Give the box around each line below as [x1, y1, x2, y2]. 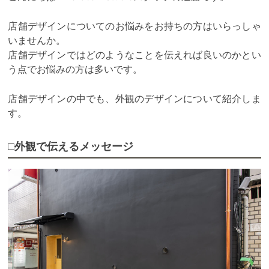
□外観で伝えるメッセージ [8, 139, 134, 153]
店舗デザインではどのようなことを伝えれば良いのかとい [8, 49, 261, 61]
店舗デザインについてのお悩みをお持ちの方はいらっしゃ [8, 20, 261, 32]
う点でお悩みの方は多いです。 [8, 63, 143, 75]
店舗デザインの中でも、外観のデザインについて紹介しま [8, 92, 261, 104]
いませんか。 [8, 34, 66, 46]
